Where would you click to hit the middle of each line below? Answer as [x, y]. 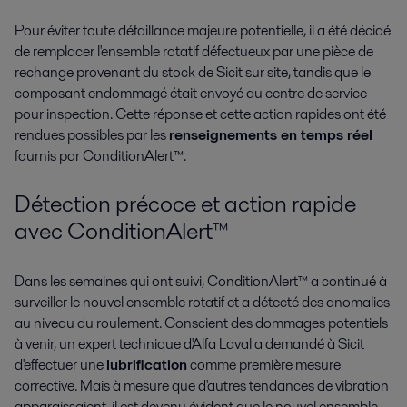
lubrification [147, 364]
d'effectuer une [60, 364]
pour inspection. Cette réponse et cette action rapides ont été [200, 114]
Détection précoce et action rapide [185, 203]
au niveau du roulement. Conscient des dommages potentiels [201, 323]
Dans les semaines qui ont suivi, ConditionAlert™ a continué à [201, 281]
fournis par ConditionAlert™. [100, 156]
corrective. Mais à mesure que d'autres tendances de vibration [202, 385]
